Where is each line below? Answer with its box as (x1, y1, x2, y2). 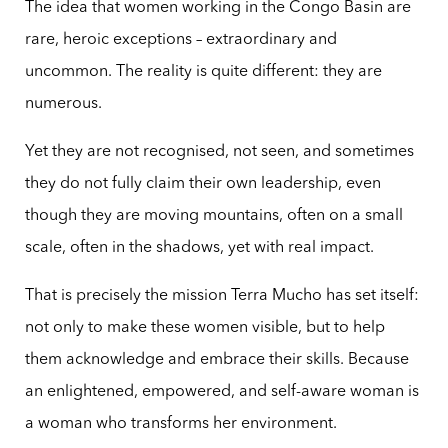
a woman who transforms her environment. (24, 416, 337, 433)
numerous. (24, 96, 102, 113)
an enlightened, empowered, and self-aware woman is (24, 384, 419, 401)
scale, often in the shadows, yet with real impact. (24, 240, 374, 257)
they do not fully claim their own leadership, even (24, 176, 381, 193)
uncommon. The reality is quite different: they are (24, 64, 382, 81)
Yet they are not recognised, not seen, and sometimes (24, 144, 414, 161)
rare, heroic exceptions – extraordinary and (24, 32, 337, 49)
